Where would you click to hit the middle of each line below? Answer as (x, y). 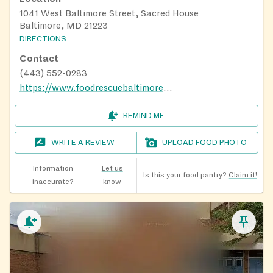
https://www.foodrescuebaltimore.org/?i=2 (168, 88)
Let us (112, 169)
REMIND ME (144, 116)
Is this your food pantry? (185, 175)
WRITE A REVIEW (83, 143)
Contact (39, 59)
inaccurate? (53, 182)
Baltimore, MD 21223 (64, 25)
